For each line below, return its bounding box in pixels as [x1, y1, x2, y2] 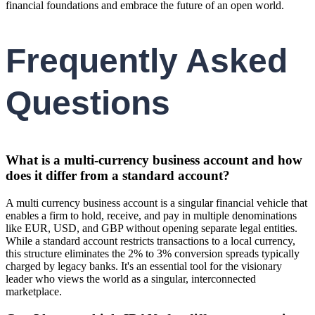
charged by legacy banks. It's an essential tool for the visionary [6, 259, 282, 272]
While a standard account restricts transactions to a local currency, [6, 234, 295, 247]
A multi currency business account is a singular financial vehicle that [6, 196, 307, 209]
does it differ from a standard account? [6, 168, 230, 184]
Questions [6, 84, 170, 122]
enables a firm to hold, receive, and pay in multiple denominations [6, 209, 297, 221]
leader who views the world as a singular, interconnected [6, 272, 256, 285]
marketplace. [6, 285, 62, 297]
